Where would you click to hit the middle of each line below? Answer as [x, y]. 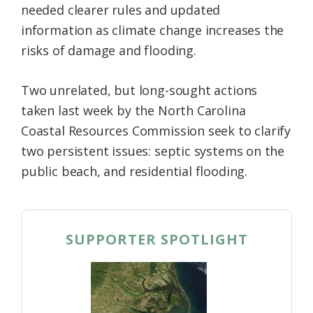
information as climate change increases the [153, 30]
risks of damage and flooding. [109, 50]
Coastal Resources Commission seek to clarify [156, 130]
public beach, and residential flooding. [134, 171]
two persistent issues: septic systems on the [153, 151]
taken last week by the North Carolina [133, 110]
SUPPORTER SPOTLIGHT [156, 239]
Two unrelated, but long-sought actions [139, 90]
